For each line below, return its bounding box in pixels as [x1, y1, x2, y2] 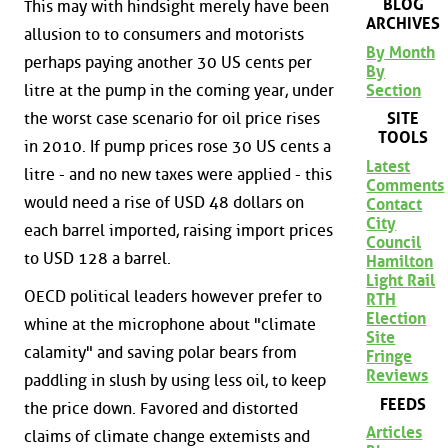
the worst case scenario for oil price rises [24, 109, 320, 129]
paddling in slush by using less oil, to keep [24, 370, 326, 390]
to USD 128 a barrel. [24, 249, 171, 269]
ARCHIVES [366, 14, 441, 34]
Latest [366, 156, 411, 176]
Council [366, 232, 422, 252]
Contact [366, 194, 423, 214]
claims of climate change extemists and [24, 426, 310, 446]
